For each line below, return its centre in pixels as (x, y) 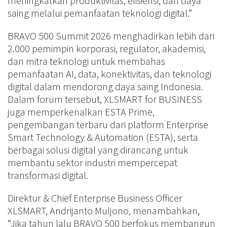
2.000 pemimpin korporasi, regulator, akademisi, (107, 48)
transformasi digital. (48, 175)
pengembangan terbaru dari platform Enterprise (108, 124)
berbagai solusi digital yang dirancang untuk (98, 149)
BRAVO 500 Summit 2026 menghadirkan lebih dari (111, 35)
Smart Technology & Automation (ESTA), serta (103, 137)
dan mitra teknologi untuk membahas (86, 61)
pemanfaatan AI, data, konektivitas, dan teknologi (109, 73)
